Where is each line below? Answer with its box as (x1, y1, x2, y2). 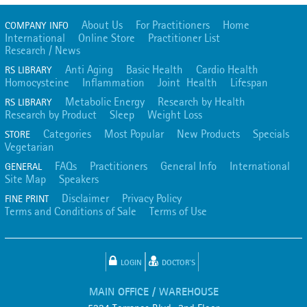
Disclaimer (62, 191, 109, 205)
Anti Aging (65, 62, 113, 76)
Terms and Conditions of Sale (5, 204, 136, 218)
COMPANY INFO (5, 19, 69, 32)
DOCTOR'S (161, 257, 195, 267)
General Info (160, 159, 217, 173)
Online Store (78, 31, 135, 45)
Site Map (5, 172, 46, 186)
